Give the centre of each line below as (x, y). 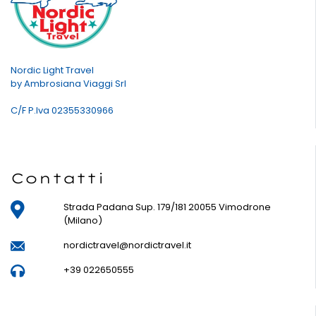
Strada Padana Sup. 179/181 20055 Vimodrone (167, 207)
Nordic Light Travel (52, 71)
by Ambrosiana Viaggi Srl (68, 84)
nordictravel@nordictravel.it (127, 245)
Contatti (57, 178)
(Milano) (83, 221)
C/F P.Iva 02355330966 (62, 111)
